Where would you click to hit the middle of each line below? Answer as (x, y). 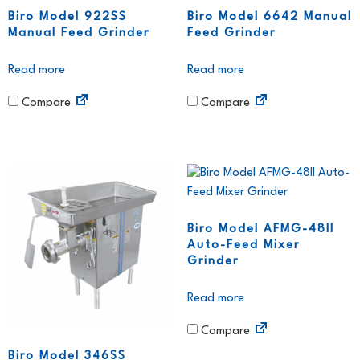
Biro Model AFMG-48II (260, 230)
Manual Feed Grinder (79, 34)
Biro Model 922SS (67, 18)
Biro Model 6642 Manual (269, 18)
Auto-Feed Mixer (243, 246)
